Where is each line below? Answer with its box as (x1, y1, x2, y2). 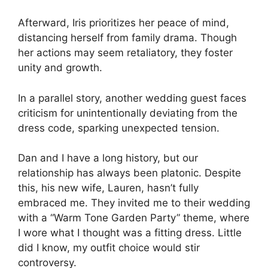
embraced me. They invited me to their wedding (18, 197, 250, 209)
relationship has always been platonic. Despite (18, 167, 241, 179)
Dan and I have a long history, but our (18, 152, 198, 165)
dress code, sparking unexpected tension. (18, 121, 220, 134)
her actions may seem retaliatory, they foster (18, 47, 233, 59)
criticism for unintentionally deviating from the (18, 106, 237, 119)
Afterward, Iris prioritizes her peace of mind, (18, 17, 229, 29)
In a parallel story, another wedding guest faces (18, 92, 246, 104)
